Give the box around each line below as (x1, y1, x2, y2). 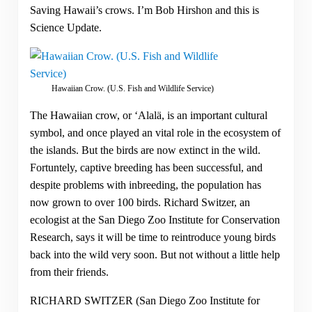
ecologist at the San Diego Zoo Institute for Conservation (29, 213, 280, 226)
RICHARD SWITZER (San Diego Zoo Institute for (29, 294, 260, 306)
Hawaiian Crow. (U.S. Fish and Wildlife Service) (51, 83, 214, 93)
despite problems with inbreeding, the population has (29, 178, 261, 191)
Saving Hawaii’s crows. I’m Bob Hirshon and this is (29, 3, 259, 16)
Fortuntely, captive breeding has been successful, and (29, 161, 263, 173)
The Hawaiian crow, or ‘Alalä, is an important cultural (29, 109, 267, 121)
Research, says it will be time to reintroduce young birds (29, 231, 276, 243)
